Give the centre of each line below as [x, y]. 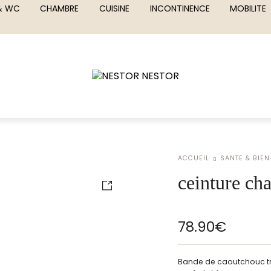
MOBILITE [248, 8]
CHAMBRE [60, 8]
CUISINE [114, 8]
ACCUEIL [194, 158]
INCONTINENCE [180, 8]
